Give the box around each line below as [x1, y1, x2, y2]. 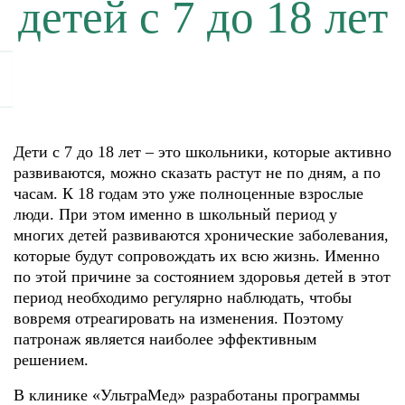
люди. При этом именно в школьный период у [14, 205, 337, 223]
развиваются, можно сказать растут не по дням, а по [14, 164, 381, 182]
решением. [14, 351, 89, 369]
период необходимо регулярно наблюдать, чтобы [14, 288, 352, 306]
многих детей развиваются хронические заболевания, [14, 226, 389, 244]
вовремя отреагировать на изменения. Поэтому [14, 309, 344, 327]
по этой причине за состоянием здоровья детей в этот [14, 268, 391, 286]
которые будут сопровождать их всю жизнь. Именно [14, 247, 380, 265]
